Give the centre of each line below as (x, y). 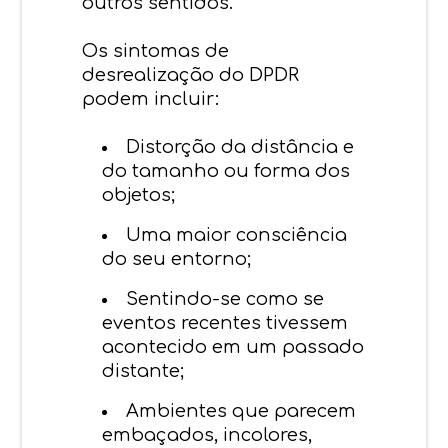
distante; (143, 370)
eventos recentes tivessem (225, 322)
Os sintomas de (156, 50)
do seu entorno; (177, 258)
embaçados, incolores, (207, 434)
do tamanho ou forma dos (226, 170)
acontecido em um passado (233, 346)
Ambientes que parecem (241, 410)
